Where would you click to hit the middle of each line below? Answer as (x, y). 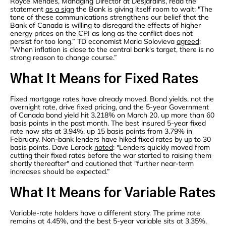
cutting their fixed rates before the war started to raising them (111, 156)
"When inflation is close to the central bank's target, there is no (112, 50)
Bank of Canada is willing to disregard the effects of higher (105, 25)
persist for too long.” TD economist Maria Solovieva (93, 42)
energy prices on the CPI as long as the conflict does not (101, 34)
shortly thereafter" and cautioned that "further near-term (102, 164)
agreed (188, 42)
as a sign (60, 9)
